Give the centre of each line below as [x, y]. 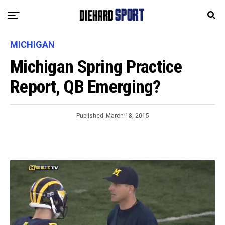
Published [90, 116]
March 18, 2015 [127, 116]
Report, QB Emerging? [85, 87]
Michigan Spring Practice [96, 67]
